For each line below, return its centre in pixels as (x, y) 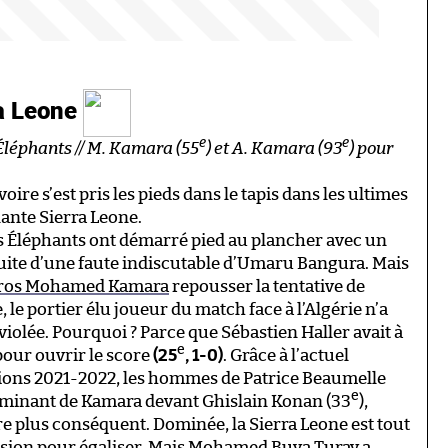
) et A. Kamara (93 (274, 148)
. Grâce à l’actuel (286, 355)
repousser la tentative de (267, 286)
